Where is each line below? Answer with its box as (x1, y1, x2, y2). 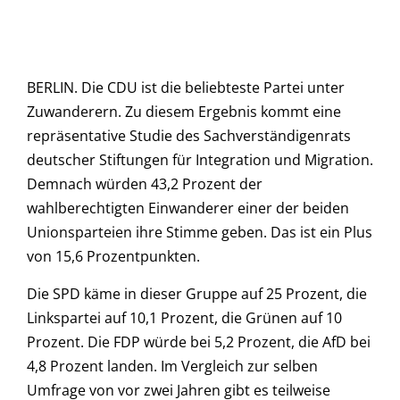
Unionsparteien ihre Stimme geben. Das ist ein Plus (27, 222, 372, 243)
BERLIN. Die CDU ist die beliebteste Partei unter (27, 78, 345, 98)
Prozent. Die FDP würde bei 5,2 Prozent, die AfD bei (27, 331, 371, 352)
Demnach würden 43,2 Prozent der (27, 174, 262, 195)
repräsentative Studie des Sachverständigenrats (27, 126, 351, 146)
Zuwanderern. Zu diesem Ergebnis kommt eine (27, 102, 341, 122)
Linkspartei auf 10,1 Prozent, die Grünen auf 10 (27, 307, 342, 328)
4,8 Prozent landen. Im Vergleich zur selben (27, 355, 318, 376)
